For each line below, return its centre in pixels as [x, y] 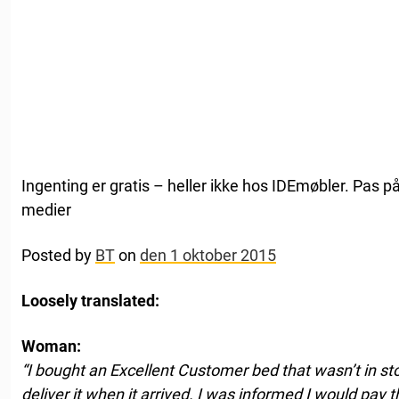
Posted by [58, 255]
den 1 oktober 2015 [208, 255]
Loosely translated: [90, 300]
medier [46, 209]
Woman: [51, 346]
